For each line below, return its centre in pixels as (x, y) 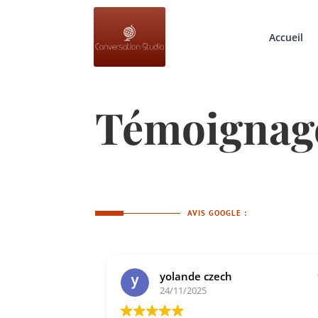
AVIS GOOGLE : (218, 213)
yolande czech (191, 276)
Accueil (286, 37)
